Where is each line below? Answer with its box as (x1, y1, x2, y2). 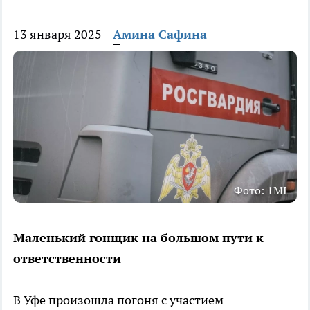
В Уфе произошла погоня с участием (13, 292, 224, 309)
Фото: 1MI (234, 183, 287, 198)
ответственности (13, 250, 121, 267)
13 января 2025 (13, 26, 102, 43)
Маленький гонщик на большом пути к (13, 230, 264, 246)
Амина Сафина (113, 26, 207, 43)
